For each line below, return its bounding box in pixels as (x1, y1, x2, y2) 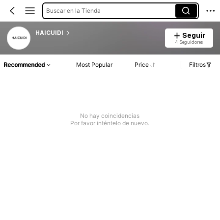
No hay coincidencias (80, 112, 140, 120)
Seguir (182, 31, 205, 39)
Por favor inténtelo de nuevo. (70, 119, 150, 127)
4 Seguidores (175, 39, 203, 45)
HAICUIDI (35, 29, 63, 36)
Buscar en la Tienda (46, 6, 101, 14)
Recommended (3, 61, 45, 69)
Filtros (189, 61, 206, 69)
